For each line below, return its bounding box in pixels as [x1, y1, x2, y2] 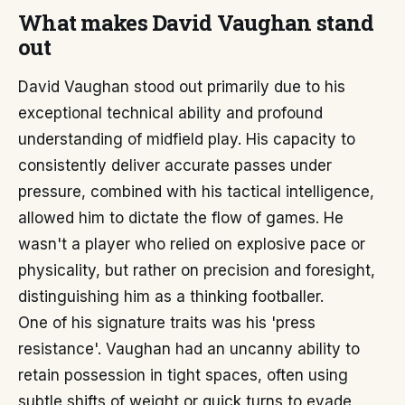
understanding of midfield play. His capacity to [18, 130, 355, 148]
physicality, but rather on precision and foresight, [18, 261, 375, 279]
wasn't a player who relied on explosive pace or [18, 235, 365, 253]
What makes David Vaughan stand [18, 8, 374, 37]
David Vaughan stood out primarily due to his [18, 78, 345, 96]
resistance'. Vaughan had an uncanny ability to [18, 340, 360, 358]
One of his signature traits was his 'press [18, 314, 316, 332]
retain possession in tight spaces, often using [18, 366, 348, 384]
